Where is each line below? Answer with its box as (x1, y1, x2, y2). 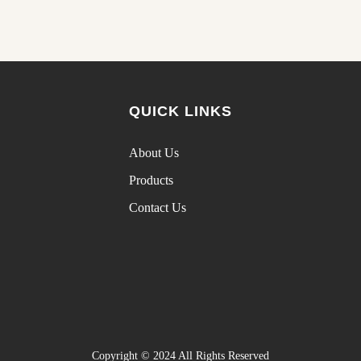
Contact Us (129, 201, 186, 214)
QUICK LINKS (129, 103, 232, 119)
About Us (129, 146, 179, 160)
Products (129, 173, 173, 187)
